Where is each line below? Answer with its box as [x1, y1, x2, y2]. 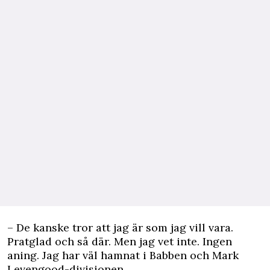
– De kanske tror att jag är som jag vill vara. [7, 221, 233, 234]
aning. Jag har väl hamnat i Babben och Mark [7, 248, 239, 262]
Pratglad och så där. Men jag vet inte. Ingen [7, 234, 232, 248]
